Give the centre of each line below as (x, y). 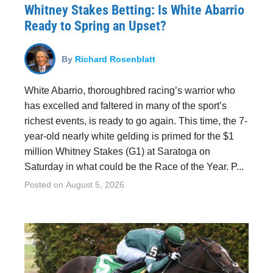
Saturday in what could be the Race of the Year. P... (134, 167)
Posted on (45, 185)
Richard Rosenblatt (115, 58)
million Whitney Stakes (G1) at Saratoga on (117, 151)
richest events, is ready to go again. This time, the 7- (136, 121)
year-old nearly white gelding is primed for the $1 (129, 136)
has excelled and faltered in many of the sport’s (126, 106)
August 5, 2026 (95, 185)
